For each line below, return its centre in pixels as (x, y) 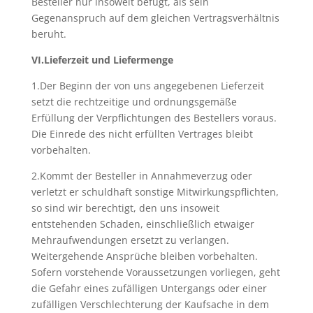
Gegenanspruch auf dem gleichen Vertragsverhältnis (155, 18)
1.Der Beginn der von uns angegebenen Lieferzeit (147, 86)
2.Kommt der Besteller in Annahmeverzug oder (141, 176)
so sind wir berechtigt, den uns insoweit (125, 208)
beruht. (49, 34)
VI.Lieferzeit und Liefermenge (102, 60)
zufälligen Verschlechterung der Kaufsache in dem (150, 304)
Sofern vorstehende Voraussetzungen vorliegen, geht (155, 272)
